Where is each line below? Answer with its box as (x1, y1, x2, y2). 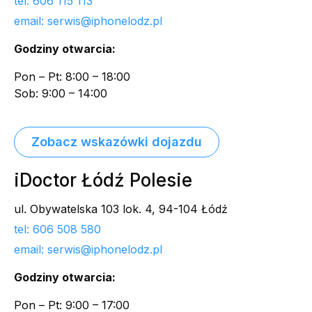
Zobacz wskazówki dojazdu (31, 134, 202, 150)
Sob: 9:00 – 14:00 (14, 86, 107, 101)
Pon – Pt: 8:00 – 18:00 (14, 70, 130, 84)
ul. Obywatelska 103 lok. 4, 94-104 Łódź (14, 202, 228, 217)
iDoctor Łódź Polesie (14, 169, 192, 192)
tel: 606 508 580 (14, 222, 101, 237)
